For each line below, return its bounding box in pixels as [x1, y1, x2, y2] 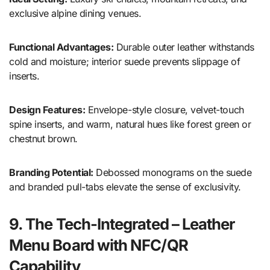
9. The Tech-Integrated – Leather [9, 215, 235, 234]
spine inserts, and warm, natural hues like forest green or [9, 118, 251, 131]
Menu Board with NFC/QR [9, 236, 188, 255]
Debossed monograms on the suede [93, 166, 252, 179]
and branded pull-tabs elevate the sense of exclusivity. [9, 181, 241, 193]
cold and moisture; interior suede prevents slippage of [9, 55, 240, 68]
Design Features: [9, 104, 86, 116]
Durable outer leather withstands [113, 41, 254, 54]
